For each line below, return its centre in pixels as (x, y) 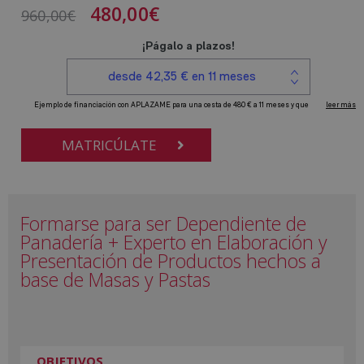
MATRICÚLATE (109, 145)
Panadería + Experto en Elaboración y (174, 243)
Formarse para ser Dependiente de (163, 224)
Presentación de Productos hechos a (171, 261)
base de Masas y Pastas (115, 280)
